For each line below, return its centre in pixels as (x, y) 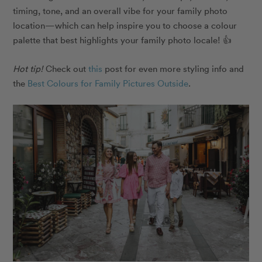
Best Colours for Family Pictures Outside (108, 83)
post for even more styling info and (173, 68)
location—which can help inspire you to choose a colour (125, 25)
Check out (66, 68)
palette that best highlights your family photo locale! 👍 (123, 39)
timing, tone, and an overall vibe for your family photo (120, 10)
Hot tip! (30, 68)
